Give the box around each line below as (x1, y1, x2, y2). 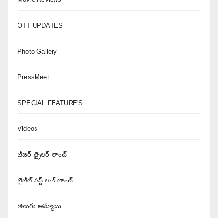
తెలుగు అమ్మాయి (18, 202, 62, 210)
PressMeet (18, 73, 49, 81)
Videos (18, 125, 38, 132)
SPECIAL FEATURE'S (18, 99, 83, 107)
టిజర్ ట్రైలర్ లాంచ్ (18, 150, 67, 158)
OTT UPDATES (18, 21, 63, 29)
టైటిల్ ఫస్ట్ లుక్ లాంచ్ (18, 176, 73, 184)
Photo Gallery (18, 47, 57, 55)
